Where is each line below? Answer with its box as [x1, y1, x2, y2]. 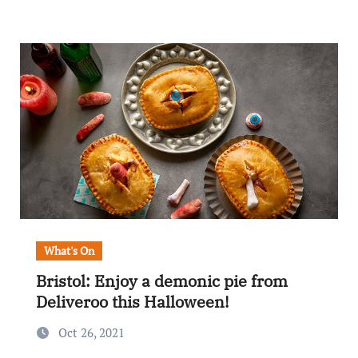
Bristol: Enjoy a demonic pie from [35, 270, 288, 292]
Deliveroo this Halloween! [35, 291, 229, 312]
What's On [43, 243, 94, 258]
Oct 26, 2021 [58, 324, 125, 340]
